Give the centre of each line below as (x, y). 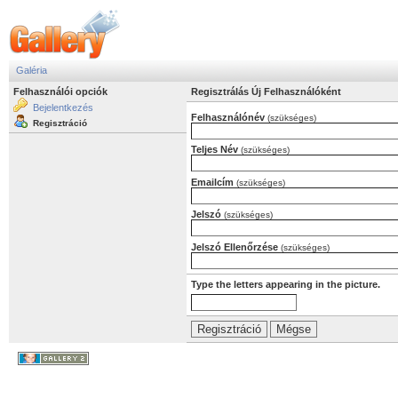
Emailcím (214, 182)
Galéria (32, 70)
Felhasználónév (229, 117)
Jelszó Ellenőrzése (236, 247)
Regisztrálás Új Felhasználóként (266, 92)
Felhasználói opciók (60, 92)
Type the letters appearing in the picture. (286, 284)
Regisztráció (60, 123)
